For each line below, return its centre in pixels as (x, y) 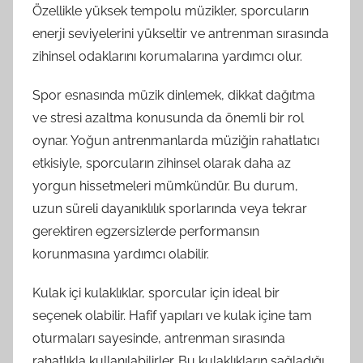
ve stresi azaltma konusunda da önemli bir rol (168, 117)
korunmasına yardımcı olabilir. (121, 254)
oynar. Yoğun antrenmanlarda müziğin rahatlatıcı (176, 140)
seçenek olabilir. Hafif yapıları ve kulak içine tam (172, 315)
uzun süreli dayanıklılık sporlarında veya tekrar (170, 208)
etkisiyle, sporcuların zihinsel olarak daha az (162, 163)
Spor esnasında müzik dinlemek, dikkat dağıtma (174, 95)
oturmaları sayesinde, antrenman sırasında (159, 338)
